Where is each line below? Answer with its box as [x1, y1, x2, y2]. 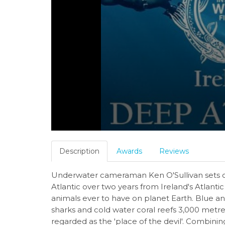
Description [59, 146, 99, 156]
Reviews [159, 146, 189, 156]
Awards [117, 146, 142, 156]
